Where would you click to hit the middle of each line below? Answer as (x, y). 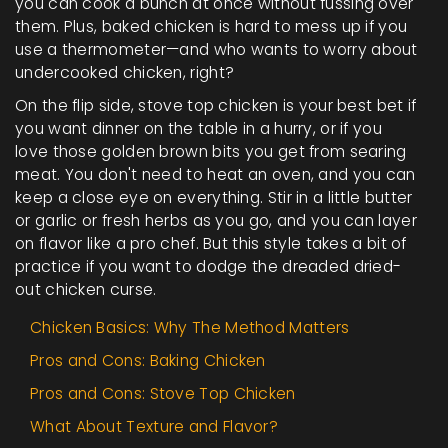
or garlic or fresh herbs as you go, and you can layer (216, 221)
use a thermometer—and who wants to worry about (216, 50)
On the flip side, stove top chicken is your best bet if (216, 106)
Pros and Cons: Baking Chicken (148, 361)
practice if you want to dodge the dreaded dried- (208, 267)
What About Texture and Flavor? (154, 427)
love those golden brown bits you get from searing (211, 152)
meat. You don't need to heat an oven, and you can (215, 175)
